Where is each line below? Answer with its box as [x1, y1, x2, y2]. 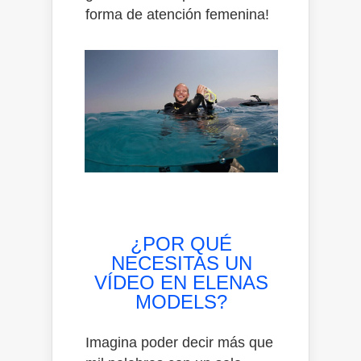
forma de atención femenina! [85, 6, 269, 23]
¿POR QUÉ [131, 232, 232, 255]
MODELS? [135, 290, 227, 313]
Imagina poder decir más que [85, 334, 273, 351]
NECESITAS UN [110, 251, 252, 274]
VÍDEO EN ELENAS [94, 271, 268, 293]
